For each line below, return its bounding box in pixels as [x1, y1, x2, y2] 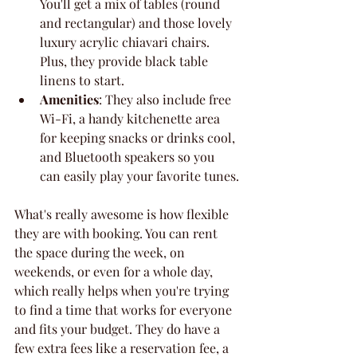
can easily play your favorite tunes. [40, 167, 239, 184]
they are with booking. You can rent [14, 224, 221, 241]
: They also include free [99, 90, 234, 108]
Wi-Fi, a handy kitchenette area [40, 109, 223, 127]
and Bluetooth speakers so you [40, 147, 218, 165]
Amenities [40, 90, 99, 108]
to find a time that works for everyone [14, 300, 235, 318]
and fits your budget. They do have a [14, 320, 223, 337]
